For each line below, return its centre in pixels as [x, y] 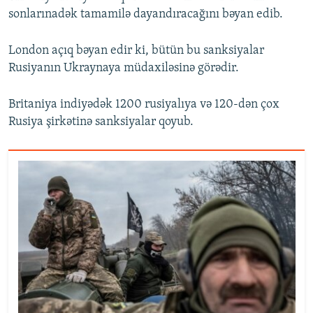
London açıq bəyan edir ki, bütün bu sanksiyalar [136, 51]
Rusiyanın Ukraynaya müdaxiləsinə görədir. [124, 68]
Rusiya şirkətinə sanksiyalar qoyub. [101, 122]
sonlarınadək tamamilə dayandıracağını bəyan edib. [146, 15]
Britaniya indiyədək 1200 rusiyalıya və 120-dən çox [144, 105]
